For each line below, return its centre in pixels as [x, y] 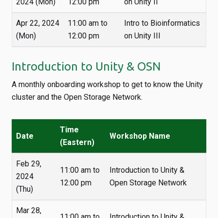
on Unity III [142, 36]
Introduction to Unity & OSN [86, 66]
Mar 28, [29, 210]
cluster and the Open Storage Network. [77, 97]
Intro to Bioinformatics [162, 23]
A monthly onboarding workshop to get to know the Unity [107, 84]
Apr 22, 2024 [38, 23]
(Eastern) [77, 142]
